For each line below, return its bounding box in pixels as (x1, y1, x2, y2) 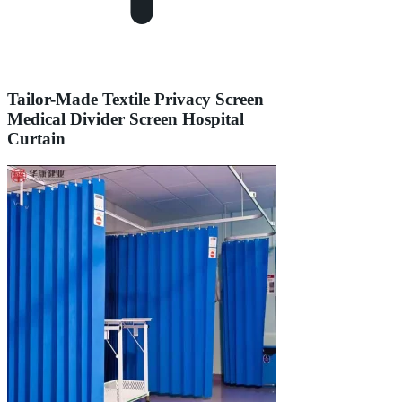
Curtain (7, 128, 66, 148)
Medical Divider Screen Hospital (7, 109, 244, 128)
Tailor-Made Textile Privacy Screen (7, 89, 264, 109)
